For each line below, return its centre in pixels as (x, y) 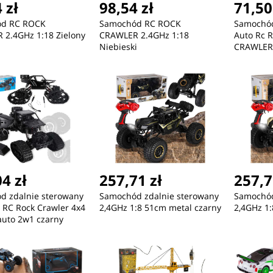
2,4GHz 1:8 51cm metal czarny (160, 208)
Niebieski (118, 47)
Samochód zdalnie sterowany (159, 196)
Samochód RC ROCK (140, 24)
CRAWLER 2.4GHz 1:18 (144, 35)
